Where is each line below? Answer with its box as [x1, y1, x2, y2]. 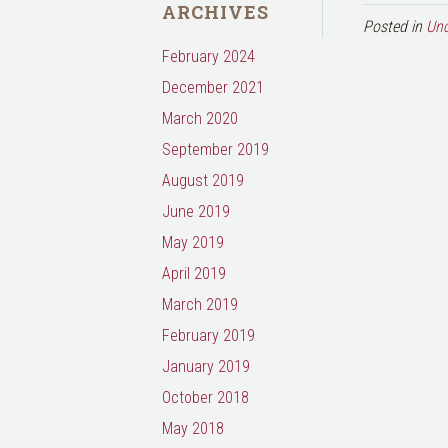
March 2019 [162, 295, 238, 314]
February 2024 [162, 47, 255, 66]
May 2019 [162, 233, 224, 252]
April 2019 [162, 264, 226, 283]
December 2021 [162, 78, 264, 97]
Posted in [363, 17, 426, 36]
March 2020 [162, 109, 238, 128]
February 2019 [162, 326, 255, 345]
